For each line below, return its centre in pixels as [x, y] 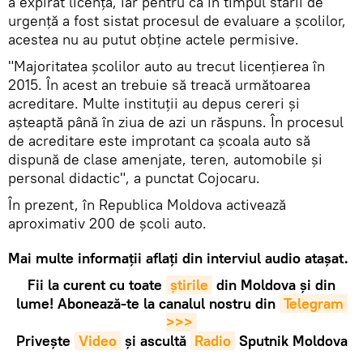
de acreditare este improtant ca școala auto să [159, 140]
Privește [45, 340]
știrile [189, 284]
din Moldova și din [274, 284]
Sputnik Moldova [291, 340]
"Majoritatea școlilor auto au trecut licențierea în [167, 66]
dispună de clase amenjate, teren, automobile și [165, 159]
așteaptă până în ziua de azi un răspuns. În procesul [176, 122]
